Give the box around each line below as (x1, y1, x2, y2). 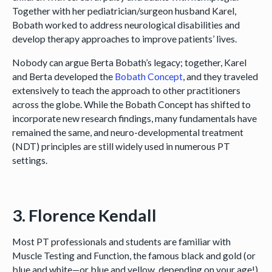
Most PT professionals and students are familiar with (12, 236, 231, 248)
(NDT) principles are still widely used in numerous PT (12, 140, 230, 152)
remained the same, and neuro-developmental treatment (12, 126, 243, 138)
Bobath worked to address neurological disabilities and (12, 19, 240, 31)
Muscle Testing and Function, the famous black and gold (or (12, 250, 256, 262)
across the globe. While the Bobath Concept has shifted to (12, 98, 251, 110)
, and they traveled (182, 70, 258, 82)
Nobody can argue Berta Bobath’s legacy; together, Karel (12, 56, 246, 68)
